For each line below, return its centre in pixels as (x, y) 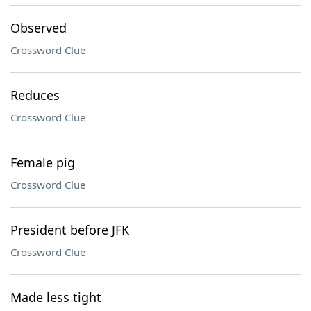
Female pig (43, 162)
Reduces (35, 95)
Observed (39, 28)
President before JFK (70, 230)
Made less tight (56, 297)
